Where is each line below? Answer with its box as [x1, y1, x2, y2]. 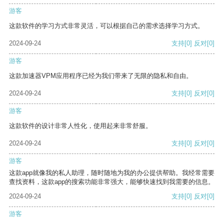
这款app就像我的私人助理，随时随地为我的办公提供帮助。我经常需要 [9, 169, 214, 177]
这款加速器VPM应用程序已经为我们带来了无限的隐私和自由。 [9, 72, 192, 80]
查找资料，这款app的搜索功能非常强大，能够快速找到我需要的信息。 [9, 178, 214, 186]
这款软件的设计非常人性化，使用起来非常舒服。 [9, 122, 152, 130]
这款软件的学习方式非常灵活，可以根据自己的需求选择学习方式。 [9, 22, 204, 30]
